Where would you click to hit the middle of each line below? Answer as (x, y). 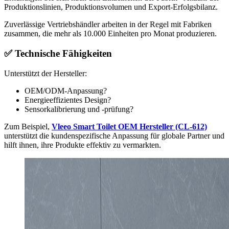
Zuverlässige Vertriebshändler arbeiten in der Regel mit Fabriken (108, 25)
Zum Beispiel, (28, 126)
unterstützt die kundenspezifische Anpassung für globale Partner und (114, 135)
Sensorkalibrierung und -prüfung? (79, 109)
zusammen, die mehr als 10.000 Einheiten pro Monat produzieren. (110, 34)
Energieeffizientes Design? (68, 100)
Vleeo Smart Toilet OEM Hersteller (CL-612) (129, 126)
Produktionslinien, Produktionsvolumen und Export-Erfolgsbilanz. (111, 7)
